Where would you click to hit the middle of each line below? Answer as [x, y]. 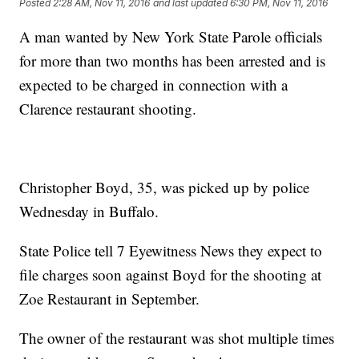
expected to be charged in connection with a [154, 85]
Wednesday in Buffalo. [89, 212]
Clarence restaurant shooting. [108, 109]
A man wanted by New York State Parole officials [171, 37]
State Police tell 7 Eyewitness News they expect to [171, 251]
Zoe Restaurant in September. [110, 299]
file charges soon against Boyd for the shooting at [171, 275]
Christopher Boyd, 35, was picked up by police [165, 188]
